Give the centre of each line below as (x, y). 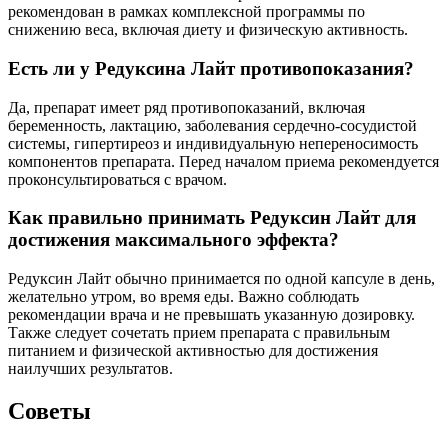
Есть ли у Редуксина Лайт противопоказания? (211, 68)
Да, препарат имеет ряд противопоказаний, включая (186, 107)
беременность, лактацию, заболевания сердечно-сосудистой (212, 125)
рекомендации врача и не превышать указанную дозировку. (211, 314)
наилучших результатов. (90, 368)
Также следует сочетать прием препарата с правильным (199, 332)
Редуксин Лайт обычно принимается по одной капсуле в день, (221, 278)
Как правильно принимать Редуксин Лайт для (212, 218)
